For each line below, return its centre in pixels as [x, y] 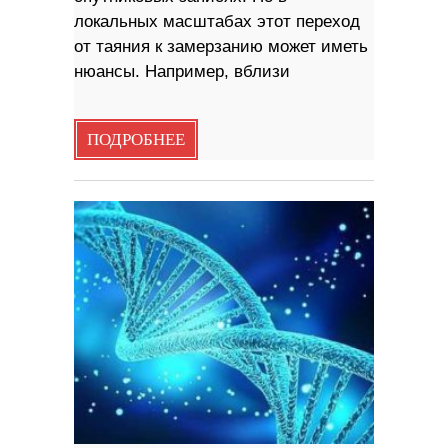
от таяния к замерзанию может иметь [221, 46]
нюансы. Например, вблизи [182, 71]
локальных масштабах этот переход [217, 21]
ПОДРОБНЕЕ [136, 139]
